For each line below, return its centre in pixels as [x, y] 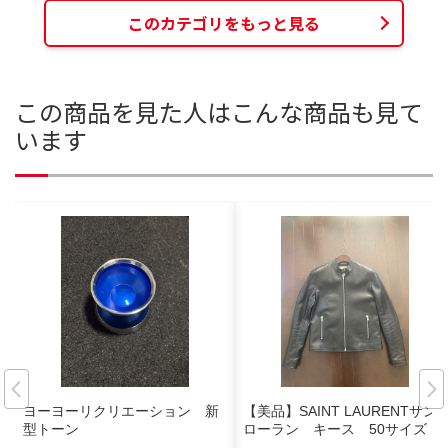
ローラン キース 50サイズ [335, 428]
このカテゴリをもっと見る [224, 23]
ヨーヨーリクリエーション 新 [121, 410]
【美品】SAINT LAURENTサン [340, 410]
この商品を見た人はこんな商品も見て [219, 111]
